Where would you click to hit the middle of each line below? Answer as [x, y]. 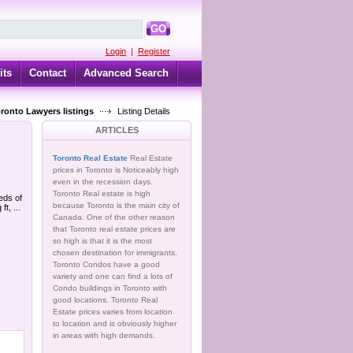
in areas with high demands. [104, 335]
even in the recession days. [103, 182]
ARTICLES [117, 130]
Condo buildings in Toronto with [110, 288]
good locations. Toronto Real [105, 300]
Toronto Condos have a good [106, 264]
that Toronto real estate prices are [114, 229]
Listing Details [143, 111]
